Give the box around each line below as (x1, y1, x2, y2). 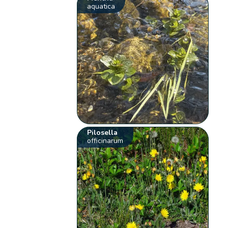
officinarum (87, 136, 124, 146)
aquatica (87, 2, 116, 12)
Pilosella (87, 128, 118, 138)
